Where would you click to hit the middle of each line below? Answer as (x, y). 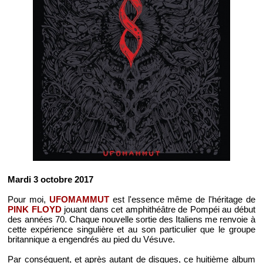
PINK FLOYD (35, 209)
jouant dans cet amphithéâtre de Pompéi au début (158, 209)
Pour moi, (28, 199)
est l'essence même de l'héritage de (182, 199)
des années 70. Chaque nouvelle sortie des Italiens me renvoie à (131, 219)
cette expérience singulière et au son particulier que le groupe (131, 229)
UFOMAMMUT (79, 199)
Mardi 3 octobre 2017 (51, 179)
